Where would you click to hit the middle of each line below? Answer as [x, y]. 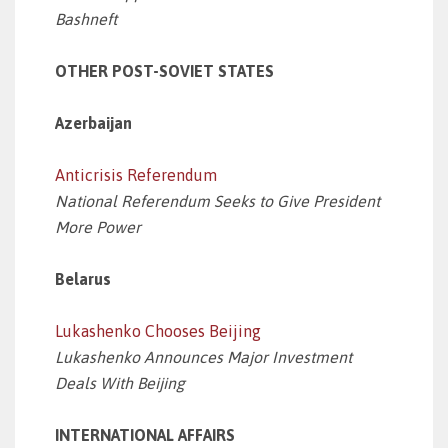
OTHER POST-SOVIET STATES [164, 71]
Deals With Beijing [120, 383]
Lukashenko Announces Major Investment [203, 357]
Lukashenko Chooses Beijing [158, 331]
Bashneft [86, 19]
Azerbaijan [93, 123]
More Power [98, 227]
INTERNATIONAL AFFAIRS [145, 435]
